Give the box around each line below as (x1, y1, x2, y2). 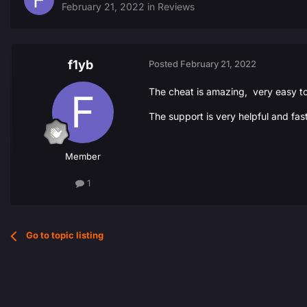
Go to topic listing (26, 230, 104, 241)
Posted (149, 58, 180, 70)
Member (65, 151, 101, 162)
